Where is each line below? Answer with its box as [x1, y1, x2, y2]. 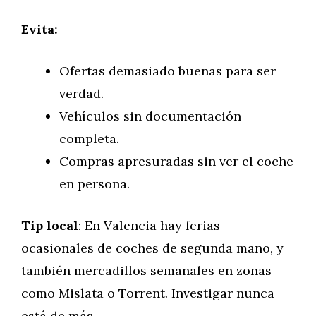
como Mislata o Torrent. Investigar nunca [21, 285, 274, 301]
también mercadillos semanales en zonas [21, 262, 272, 279]
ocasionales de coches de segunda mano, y [21, 240, 284, 256]
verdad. [59, 85, 104, 102]
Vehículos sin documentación [59, 108, 241, 124]
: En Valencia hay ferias [78, 217, 220, 233]
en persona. [59, 176, 130, 192]
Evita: [21, 21, 58, 37]
